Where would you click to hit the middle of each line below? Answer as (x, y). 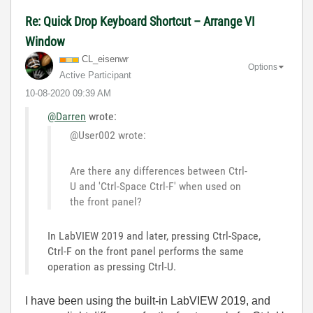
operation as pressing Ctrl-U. (112, 267)
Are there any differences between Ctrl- (159, 171)
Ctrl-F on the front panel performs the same (146, 251)
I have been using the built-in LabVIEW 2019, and (148, 301)
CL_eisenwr (105, 59)
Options (263, 67)
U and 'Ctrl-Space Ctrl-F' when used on (155, 186)
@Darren (67, 116)
